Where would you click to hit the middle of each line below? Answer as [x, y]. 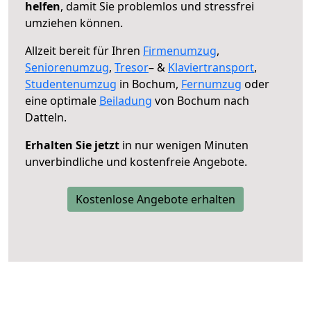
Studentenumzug [71, 84]
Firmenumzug [180, 50]
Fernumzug [211, 84]
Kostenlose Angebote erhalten [155, 199]
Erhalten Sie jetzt [72, 145]
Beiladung [126, 100]
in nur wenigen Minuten [184, 145]
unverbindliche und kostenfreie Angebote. [136, 161]
